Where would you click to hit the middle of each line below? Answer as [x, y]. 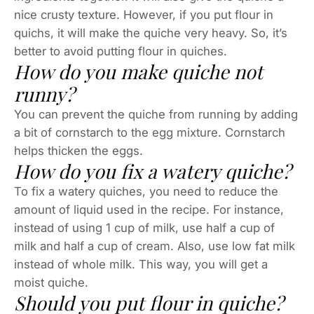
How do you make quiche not [138, 71]
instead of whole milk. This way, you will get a [141, 264]
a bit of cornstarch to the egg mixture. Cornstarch [150, 132]
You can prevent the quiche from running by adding [156, 114]
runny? [44, 94]
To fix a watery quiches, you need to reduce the [146, 191]
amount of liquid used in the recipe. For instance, [149, 209]
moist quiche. [51, 282]
